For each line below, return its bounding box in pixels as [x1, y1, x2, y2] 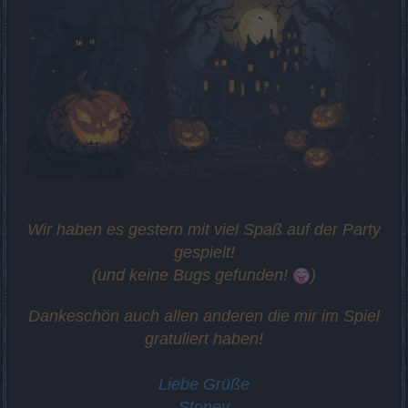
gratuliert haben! [145, 329, 263, 348]
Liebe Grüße [158, 374, 250, 393]
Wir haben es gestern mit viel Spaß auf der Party [27, 219, 381, 239]
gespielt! [173, 242, 235, 261]
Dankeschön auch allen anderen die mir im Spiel [28, 306, 380, 325]
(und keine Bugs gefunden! [92, 265, 292, 284]
